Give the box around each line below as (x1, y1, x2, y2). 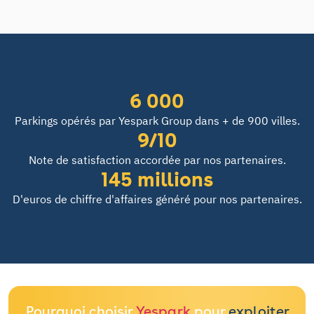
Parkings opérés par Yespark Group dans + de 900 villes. (14, 114, 300, 128)
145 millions (101, 168, 213, 191)
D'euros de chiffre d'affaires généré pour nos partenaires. (12, 192, 302, 206)
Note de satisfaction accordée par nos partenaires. (28, 153, 286, 167)
